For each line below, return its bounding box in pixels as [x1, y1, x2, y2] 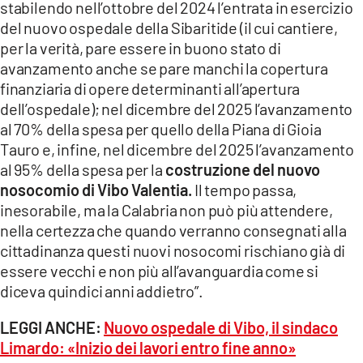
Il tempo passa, [192, 180, 297, 200]
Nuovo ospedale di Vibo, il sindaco [104, 318, 338, 338]
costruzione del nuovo [164, 160, 320, 180]
